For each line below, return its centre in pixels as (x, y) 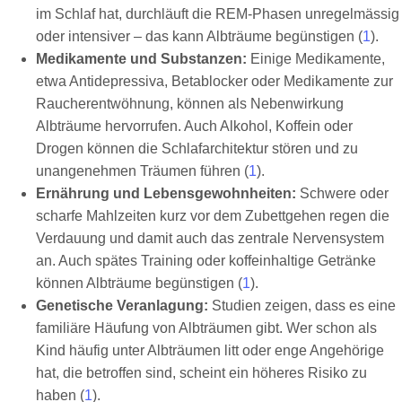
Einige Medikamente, (316, 58)
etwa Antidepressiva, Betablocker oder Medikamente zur (214, 81)
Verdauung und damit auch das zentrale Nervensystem (210, 238)
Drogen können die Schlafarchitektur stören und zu (197, 148)
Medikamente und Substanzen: (141, 58)
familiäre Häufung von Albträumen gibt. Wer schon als (206, 328)
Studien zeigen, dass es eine (302, 305)
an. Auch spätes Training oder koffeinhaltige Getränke (206, 260)
